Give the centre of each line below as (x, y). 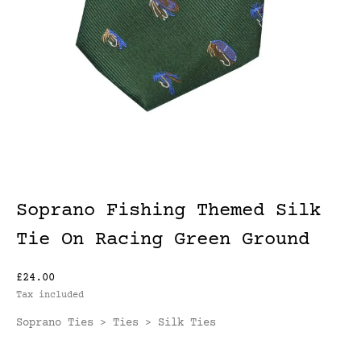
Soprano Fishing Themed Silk (168, 211)
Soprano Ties (55, 323)
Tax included (50, 295)
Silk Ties (187, 323)
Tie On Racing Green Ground (163, 240)
